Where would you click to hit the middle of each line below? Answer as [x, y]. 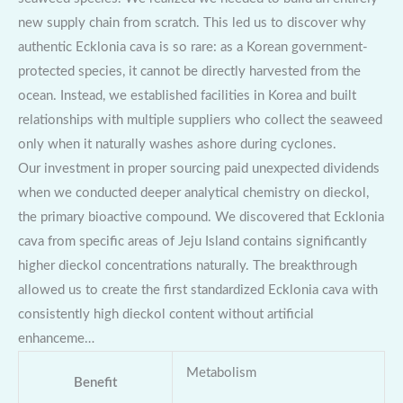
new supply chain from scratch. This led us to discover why [192, 22]
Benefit [95, 382]
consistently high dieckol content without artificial [166, 314]
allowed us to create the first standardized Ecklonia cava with [198, 290]
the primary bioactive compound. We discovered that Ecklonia [201, 217]
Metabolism [221, 372]
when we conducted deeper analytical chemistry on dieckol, [193, 193]
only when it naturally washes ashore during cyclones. [177, 144]
